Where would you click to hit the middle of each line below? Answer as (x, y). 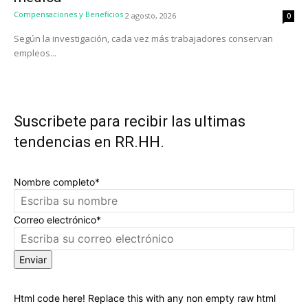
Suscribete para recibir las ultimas (130, 122)
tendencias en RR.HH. (89, 142)
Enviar (33, 260)
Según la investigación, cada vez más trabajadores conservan (143, 39)
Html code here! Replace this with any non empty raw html (145, 298)
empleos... (35, 53)
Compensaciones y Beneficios (68, 14)
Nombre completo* (57, 182)
